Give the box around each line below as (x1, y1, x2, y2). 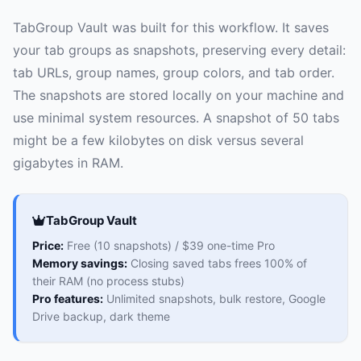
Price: (32, 239, 64, 253)
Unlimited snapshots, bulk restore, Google (103, 292, 326, 306)
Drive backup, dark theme (32, 309, 170, 324)
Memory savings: (32, 256, 127, 271)
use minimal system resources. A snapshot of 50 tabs (13, 110, 339, 127)
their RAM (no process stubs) (32, 274, 185, 288)
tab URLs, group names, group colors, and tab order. (13, 64, 334, 81)
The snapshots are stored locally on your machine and (13, 87, 344, 104)
